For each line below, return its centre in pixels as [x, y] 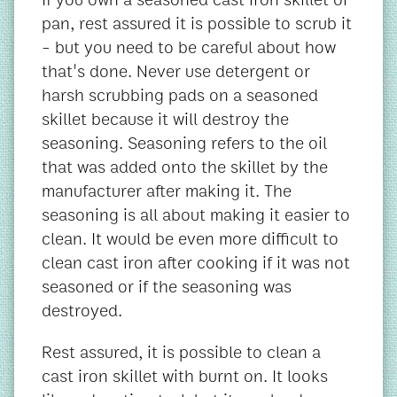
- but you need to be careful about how [189, 48]
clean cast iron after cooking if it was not [196, 263]
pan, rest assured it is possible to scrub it [197, 24]
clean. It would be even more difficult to [190, 239]
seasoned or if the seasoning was [167, 287]
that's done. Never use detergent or [176, 72]
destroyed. [82, 311]
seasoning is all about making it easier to [196, 215]
